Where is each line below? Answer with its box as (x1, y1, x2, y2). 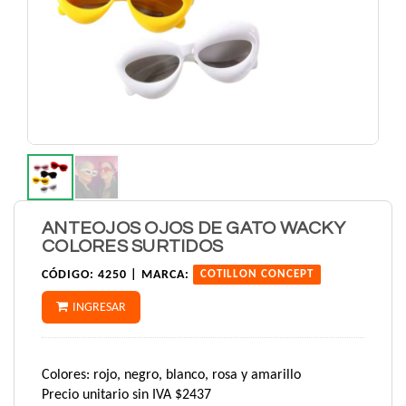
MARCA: (141, 268, 189, 282)
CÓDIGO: (42, 268, 94, 282)
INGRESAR (72, 301, 126, 314)
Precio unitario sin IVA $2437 (42, 388, 211, 402)
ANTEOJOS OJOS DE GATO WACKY (42, 219, 345, 237)
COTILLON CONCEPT (200, 269, 314, 280)
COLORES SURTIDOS (42, 237, 223, 256)
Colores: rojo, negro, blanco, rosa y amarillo (42, 368, 301, 382)
